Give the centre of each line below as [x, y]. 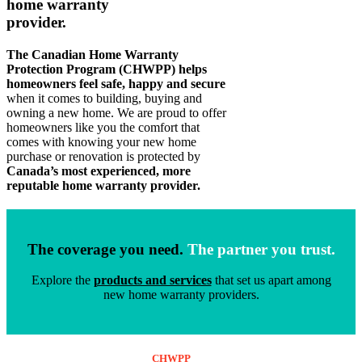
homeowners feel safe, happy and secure [116, 83]
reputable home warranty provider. [103, 185]
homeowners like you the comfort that [103, 127]
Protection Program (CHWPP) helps [107, 69]
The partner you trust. [261, 249]
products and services [152, 280]
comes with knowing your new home [101, 141]
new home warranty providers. [181, 295]
